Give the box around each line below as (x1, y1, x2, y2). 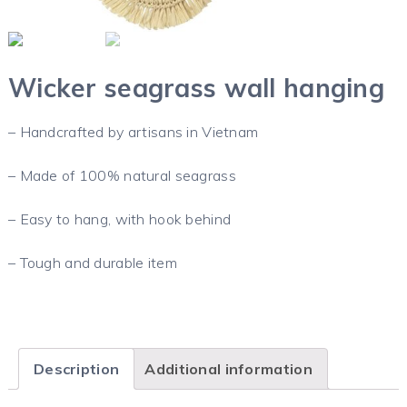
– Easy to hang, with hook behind (7, 209, 232, 228)
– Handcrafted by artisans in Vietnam (7, 122, 259, 141)
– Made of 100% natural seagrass (7, 165, 236, 184)
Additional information (144, 359, 313, 378)
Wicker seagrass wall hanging (7, 71, 385, 104)
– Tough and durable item (7, 253, 177, 272)
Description (33, 359, 120, 378)
